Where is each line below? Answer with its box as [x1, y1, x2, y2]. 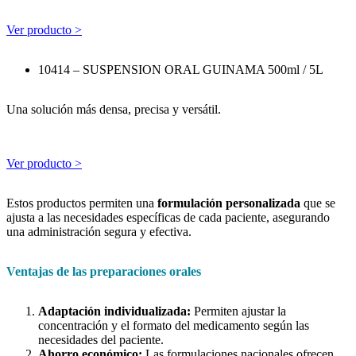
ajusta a [6, 211, 47, 225]
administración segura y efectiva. [28, 225, 192, 239]
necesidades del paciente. [38, 333, 164, 347]
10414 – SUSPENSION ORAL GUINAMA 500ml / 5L [38, 63, 323, 77]
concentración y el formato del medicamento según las [38, 319, 309, 333]
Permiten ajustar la [191, 304, 286, 319]
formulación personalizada [157, 196, 300, 211]
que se [300, 196, 335, 211]
